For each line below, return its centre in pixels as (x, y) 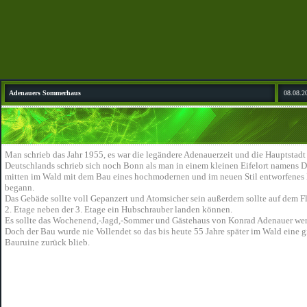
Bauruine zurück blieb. (47, 242)
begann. (20, 187)
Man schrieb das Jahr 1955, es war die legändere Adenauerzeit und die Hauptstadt (155, 155)
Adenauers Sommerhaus (45, 93)
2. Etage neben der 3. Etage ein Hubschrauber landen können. (119, 209)
